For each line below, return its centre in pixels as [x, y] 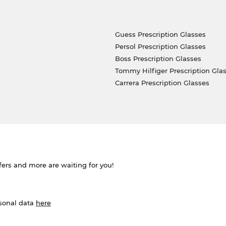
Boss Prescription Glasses [158, 58]
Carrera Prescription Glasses [162, 82]
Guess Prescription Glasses [160, 34]
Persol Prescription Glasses [160, 46]
